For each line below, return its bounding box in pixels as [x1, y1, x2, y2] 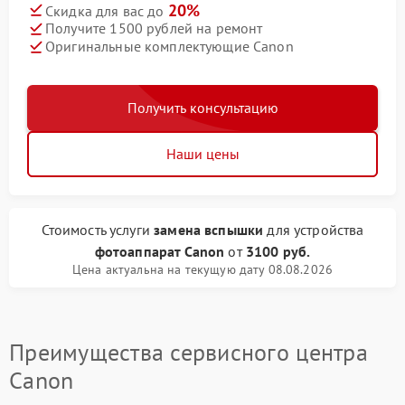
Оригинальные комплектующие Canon [45, 37, 294, 56]
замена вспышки [154, 220, 264, 239]
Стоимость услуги [41, 220, 155, 239]
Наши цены [165, 144, 240, 163]
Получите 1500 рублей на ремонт [45, 19, 263, 38]
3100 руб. [245, 241, 311, 260]
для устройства [263, 220, 364, 239]
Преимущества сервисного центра [9, 336, 368, 367]
